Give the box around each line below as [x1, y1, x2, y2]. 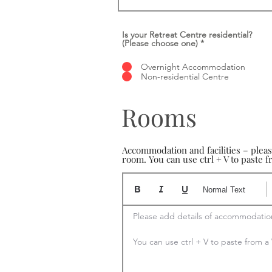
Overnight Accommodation [141, 61, 245, 72]
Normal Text [203, 185, 245, 194]
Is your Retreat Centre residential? [122, 29, 252, 40]
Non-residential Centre [141, 71, 229, 82]
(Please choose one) [122, 38, 198, 49]
